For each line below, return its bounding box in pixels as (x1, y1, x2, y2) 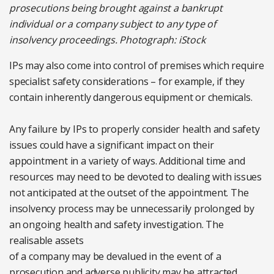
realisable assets (9, 233, 84, 247)
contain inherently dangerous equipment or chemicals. (9, 90, 253, 104)
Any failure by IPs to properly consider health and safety (9, 122, 260, 136)
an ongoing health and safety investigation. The (9, 217, 224, 231)
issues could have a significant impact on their (9, 138, 214, 152)
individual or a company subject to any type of (9, 17, 216, 31)
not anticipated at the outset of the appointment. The (9, 185, 249, 199)
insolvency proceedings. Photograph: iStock (9, 32, 206, 46)
